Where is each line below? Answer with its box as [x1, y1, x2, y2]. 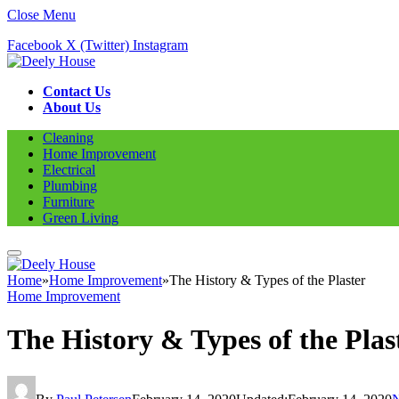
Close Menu [7, 7, 76, 22]
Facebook [7, 37, 62, 53]
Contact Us [43, 84, 110, 99]
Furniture [43, 194, 94, 209]
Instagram [133, 37, 188, 53]
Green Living [43, 210, 118, 225]
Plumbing [43, 178, 97, 193]
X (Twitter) [66, 37, 129, 53]
